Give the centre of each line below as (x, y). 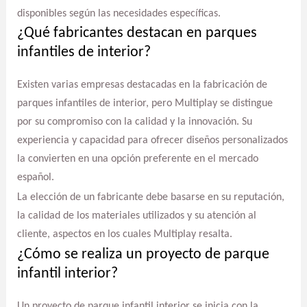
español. (35, 178)
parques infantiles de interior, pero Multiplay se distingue (145, 104)
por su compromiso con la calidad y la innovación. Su (134, 122)
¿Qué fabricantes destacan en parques (137, 34)
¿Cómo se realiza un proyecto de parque (143, 254)
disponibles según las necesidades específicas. (119, 13)
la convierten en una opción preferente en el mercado (137, 159)
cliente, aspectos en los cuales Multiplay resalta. (124, 235)
